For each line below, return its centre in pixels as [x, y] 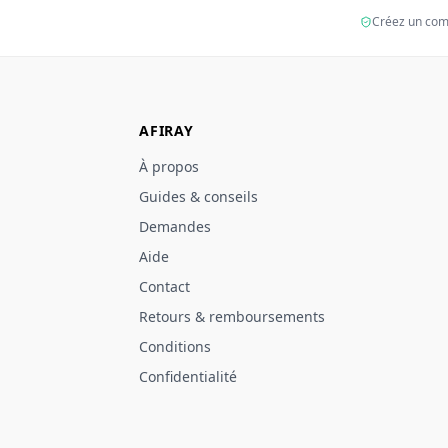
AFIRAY [166, 130]
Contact [165, 286]
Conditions [175, 346]
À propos [169, 166]
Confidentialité [188, 376]
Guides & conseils [199, 196]
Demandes [175, 226]
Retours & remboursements [232, 316]
